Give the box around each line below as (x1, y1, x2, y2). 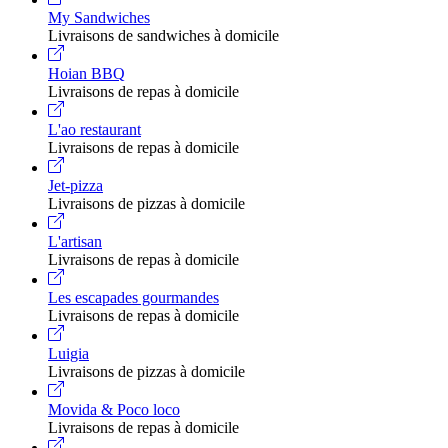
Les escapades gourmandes (48, 288, 219, 306)
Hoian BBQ (48, 64, 125, 82)
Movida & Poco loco (48, 400, 180, 418)
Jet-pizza (48, 176, 103, 194)
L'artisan (48, 232, 102, 250)
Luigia (48, 344, 89, 362)
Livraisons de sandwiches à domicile (48, 26, 279, 44)
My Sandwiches (48, 8, 150, 26)
